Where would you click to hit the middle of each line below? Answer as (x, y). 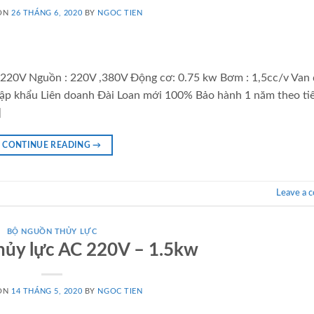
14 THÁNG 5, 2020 (47, 292)
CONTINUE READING (48, 145)
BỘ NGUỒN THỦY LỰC (52, 231)
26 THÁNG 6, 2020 (47, 13)
